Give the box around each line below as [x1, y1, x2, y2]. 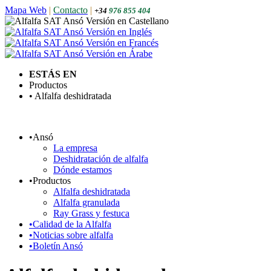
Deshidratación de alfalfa [53, 154, 148, 164]
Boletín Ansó [33, 241, 83, 251]
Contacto [53, 5, 88, 15]
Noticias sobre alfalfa [33, 230, 113, 240]
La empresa [53, 143, 97, 153]
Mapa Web [5, 5, 47, 15]
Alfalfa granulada [53, 197, 120, 207]
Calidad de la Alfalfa [33, 219, 111, 229]
